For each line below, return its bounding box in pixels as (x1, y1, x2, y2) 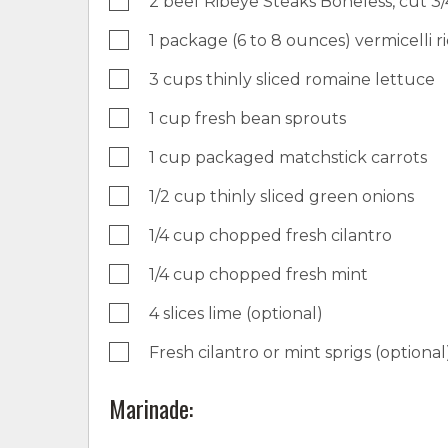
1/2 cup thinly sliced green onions (149, 186, 414, 206)
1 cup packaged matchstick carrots (149, 147, 427, 167)
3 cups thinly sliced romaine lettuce (149, 69, 435, 89)
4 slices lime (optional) (149, 303, 323, 323)
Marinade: (109, 389, 193, 426)
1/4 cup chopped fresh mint (149, 264, 368, 284)
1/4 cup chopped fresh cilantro (149, 225, 392, 245)
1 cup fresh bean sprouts (149, 108, 346, 128)
